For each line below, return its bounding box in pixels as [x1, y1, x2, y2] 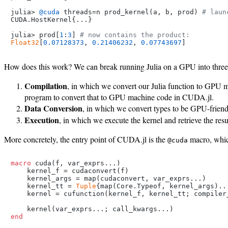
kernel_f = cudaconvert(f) [11, 166, 129, 175]
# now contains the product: [80, 31, 190, 39]
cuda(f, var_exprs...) [31, 159, 121, 167]
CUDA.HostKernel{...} [11, 15, 92, 23]
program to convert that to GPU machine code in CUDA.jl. [24, 91, 214, 102]
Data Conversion [24, 102, 82, 114]
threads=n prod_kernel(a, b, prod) [60, 8, 202, 16]
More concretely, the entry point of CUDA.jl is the [4, 133, 167, 145]
